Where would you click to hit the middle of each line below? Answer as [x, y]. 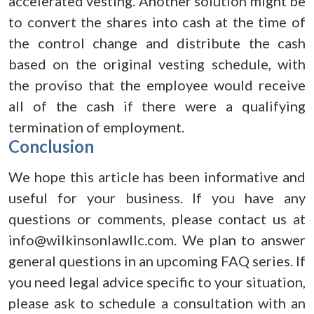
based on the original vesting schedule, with [157, 64]
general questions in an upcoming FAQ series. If [157, 261]
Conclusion [51, 146]
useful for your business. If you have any [157, 198]
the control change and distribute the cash [157, 43]
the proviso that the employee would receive [157, 85]
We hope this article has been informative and [157, 177]
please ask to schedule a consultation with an [157, 303]
